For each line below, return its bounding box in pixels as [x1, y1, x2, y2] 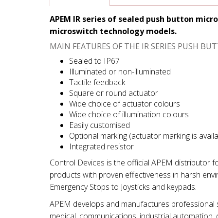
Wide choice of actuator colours [69, 98, 180, 109]
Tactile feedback [69, 77, 125, 88]
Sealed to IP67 [69, 55, 120, 66]
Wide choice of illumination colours [69, 109, 189, 120]
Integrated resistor [69, 141, 134, 152]
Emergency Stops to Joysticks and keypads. [50, 182, 197, 192]
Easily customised [69, 120, 130, 130]
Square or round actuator [69, 88, 158, 98]
